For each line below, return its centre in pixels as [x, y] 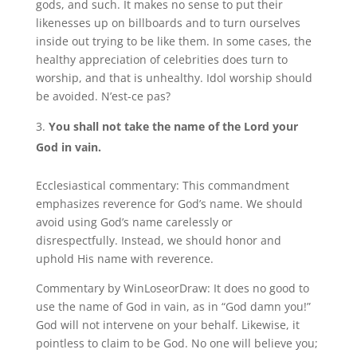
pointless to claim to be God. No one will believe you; [177, 343]
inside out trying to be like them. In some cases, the [173, 41]
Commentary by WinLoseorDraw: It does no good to [172, 288]
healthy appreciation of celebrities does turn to [161, 59]
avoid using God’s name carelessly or [134, 222]
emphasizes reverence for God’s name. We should [169, 203]
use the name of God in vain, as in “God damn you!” [173, 306]
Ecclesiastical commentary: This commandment [162, 185]
